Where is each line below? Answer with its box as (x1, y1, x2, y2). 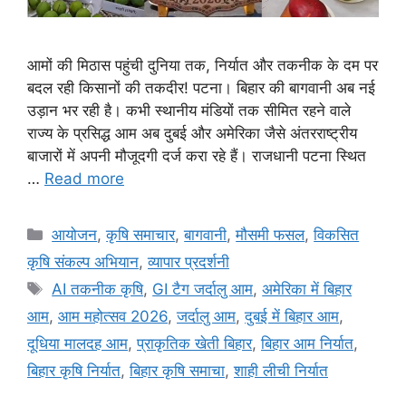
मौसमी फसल (236, 226, 305, 245)
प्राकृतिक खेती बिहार (137, 334, 252, 353)
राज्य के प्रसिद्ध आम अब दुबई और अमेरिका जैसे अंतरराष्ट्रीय (27, 124, 357, 143)
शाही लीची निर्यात (234, 362, 328, 381)
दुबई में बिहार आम (245, 307, 339, 326)
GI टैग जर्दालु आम (152, 280, 254, 299)
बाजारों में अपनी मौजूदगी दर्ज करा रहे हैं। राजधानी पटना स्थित (27, 147, 366, 166)
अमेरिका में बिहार (262, 280, 353, 299)
